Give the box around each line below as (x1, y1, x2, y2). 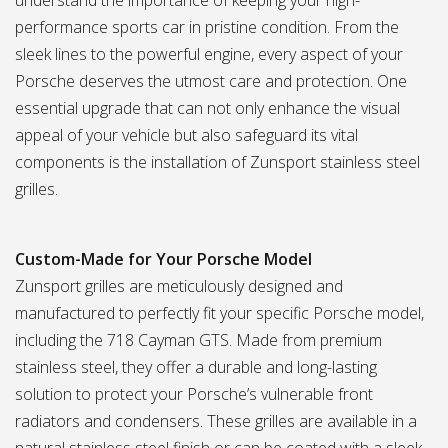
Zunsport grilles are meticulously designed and (15, 275, 343, 297)
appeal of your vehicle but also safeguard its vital (15, 124, 358, 146)
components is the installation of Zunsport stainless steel (15, 151, 420, 173)
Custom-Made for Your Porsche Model (15, 248, 312, 270)
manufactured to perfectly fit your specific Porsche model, (15, 302, 424, 324)
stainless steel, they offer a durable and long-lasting (15, 356, 377, 378)
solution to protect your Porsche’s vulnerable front (15, 383, 373, 405)
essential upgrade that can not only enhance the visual (15, 97, 400, 119)
